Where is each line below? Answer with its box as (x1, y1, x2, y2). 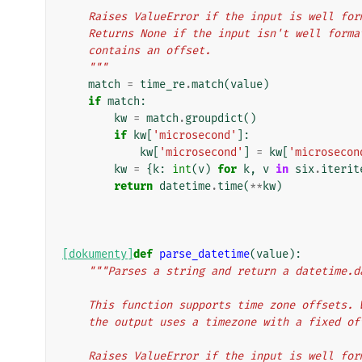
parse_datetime (159, 246, 250, 261)
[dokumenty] (62, 246, 133, 261)
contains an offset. (88, 43, 211, 57)
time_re (140, 77, 185, 91)
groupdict (185, 111, 243, 125)
